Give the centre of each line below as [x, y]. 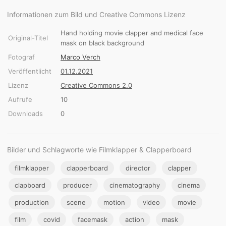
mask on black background [102, 43]
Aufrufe [20, 99]
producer [77, 185]
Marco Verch [80, 57]
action [135, 219]
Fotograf [21, 57]
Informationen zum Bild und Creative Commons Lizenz [96, 14]
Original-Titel [28, 38]
